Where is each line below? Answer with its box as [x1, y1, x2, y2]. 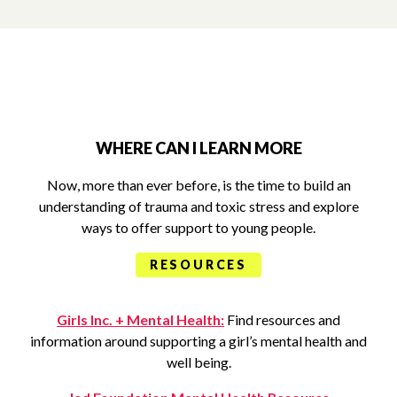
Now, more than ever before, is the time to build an [46, 175, 351, 193]
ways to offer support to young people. [82, 218, 315, 236]
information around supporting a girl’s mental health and [30, 331, 367, 349]
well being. [166, 353, 231, 370]
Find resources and [224, 310, 340, 328]
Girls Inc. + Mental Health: [57, 310, 224, 328]
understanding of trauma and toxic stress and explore [38, 197, 359, 214]
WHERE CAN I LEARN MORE [95, 137, 302, 158]
